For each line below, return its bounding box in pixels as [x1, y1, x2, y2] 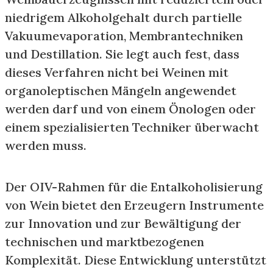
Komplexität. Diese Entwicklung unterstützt [5, 252, 266, 268]
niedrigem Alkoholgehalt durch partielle [5, 10, 242, 25]
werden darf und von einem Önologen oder [5, 101, 256, 116]
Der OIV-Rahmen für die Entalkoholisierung [5, 179, 263, 194]
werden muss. [5, 138, 87, 153]
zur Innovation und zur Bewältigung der [5, 216, 241, 231]
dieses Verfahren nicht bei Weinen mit [5, 65, 229, 80]
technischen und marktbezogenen [5, 234, 204, 249]
